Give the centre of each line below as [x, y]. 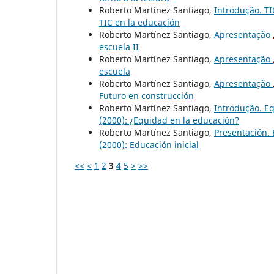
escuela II [119, 46]
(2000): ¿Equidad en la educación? [169, 120]
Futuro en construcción [146, 95]
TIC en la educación [139, 22]
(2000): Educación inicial [149, 144]
